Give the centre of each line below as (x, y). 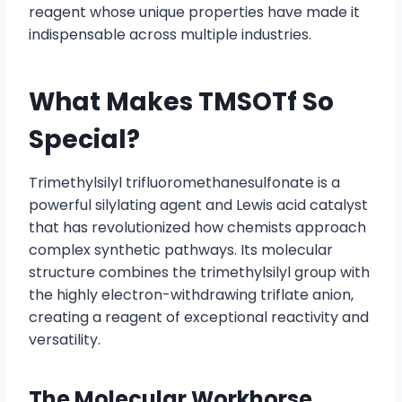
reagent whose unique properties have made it (194, 13)
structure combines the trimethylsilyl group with (199, 273)
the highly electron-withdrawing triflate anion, (191, 295)
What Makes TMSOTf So (181, 102)
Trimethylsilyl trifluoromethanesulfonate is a (184, 183)
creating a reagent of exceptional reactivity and (199, 318)
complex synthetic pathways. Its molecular (181, 250)
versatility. (65, 340)
